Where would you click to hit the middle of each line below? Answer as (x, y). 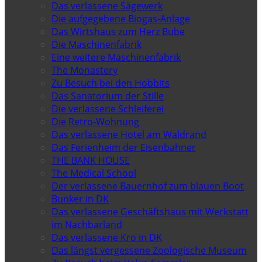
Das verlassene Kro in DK (107, 237)
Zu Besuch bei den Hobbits (111, 83)
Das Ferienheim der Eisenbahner (124, 147)
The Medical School (94, 173)
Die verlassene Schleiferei (108, 108)
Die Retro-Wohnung (95, 121)
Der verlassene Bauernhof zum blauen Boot (148, 186)
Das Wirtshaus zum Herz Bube (118, 31)
